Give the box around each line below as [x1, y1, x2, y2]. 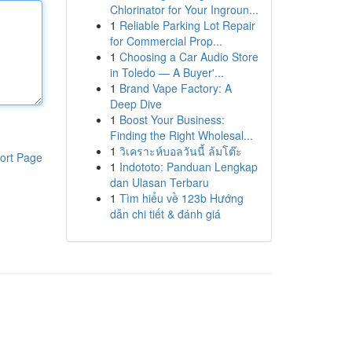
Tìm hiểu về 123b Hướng [119, 190, 244, 206]
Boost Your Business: [119, 112, 225, 127]
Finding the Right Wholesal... [109, 127, 253, 143]
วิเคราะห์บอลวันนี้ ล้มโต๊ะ [119, 143, 242, 159]
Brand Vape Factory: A [119, 80, 232, 96]
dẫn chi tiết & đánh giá [109, 206, 221, 222]
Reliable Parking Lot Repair [119, 17, 255, 33]
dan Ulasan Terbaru [109, 174, 209, 190]
